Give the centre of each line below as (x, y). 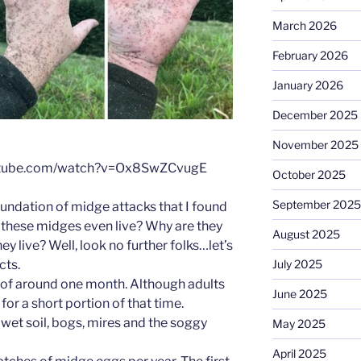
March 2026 (304, 26)
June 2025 (299, 294)
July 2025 (297, 264)
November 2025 (315, 145)
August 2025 (306, 234)
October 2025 (309, 175)
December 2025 (315, 115)
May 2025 (299, 324)
